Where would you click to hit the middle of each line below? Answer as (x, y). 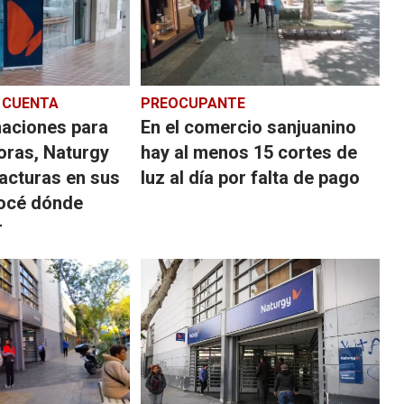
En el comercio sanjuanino (248, 127)
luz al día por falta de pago (250, 177)
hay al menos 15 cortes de (248, 152)
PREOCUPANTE (193, 103)
